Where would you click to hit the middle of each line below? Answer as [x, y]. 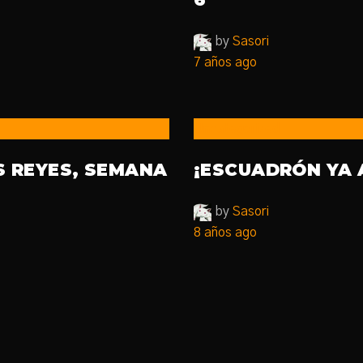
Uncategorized [237, 129]
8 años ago [225, 233]
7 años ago [225, 62]
